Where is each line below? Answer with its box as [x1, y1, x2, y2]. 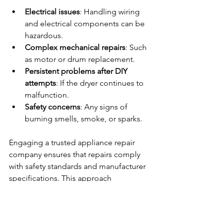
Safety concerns [25, 102, 80, 111]
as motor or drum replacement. [25, 54, 135, 64]
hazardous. [25, 30, 63, 40]
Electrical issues [25, 6, 80, 16]
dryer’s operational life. [9, 197, 89, 207]
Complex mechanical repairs [25, 42, 125, 52]
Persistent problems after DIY [25, 66, 129, 76]
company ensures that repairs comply [9, 149, 142, 159]
